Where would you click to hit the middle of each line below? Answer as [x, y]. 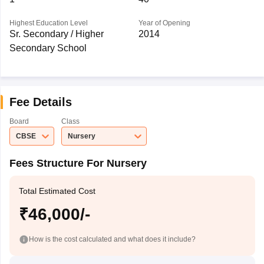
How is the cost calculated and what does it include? [112, 239]
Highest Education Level [48, 23]
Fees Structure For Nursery [78, 163]
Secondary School [48, 48]
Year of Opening [164, 23]
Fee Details [40, 102]
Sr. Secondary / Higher [56, 34]
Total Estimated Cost [57, 191]
